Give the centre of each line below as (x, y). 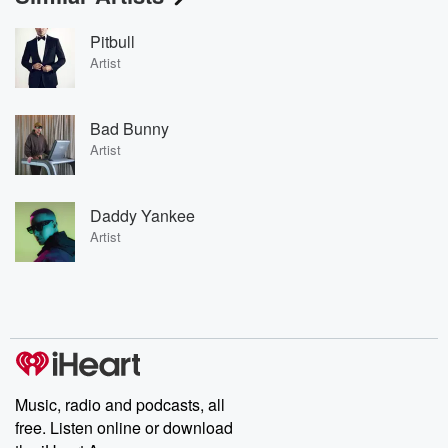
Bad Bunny (129, 128)
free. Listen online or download (124, 427)
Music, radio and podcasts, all (120, 404)
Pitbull (112, 41)
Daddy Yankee (142, 215)
